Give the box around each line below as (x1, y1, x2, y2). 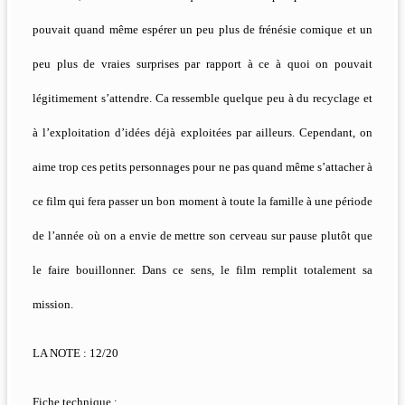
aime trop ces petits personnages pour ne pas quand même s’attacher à (33, 160, 372, 174)
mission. (33, 297, 73, 312)
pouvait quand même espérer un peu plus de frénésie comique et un (33, 23, 372, 37)
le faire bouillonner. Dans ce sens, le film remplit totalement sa (33, 263, 372, 278)
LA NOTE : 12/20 (33, 346, 118, 361)
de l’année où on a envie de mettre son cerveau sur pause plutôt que (33, 229, 372, 243)
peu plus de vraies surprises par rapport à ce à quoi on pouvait (33, 57, 372, 71)
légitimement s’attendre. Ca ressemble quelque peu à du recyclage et (33, 91, 372, 106)
